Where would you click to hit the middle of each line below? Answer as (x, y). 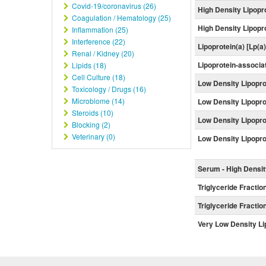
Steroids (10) (92, 113)
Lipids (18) (88, 65)
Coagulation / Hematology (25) (121, 18)
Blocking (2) (90, 124)
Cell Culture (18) (98, 77)
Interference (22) (98, 41)
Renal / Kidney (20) (102, 53)
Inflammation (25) (99, 29)
